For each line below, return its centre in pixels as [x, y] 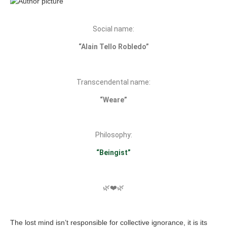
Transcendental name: [113, 82]
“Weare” [113, 100]
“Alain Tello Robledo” [113, 46]
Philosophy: [113, 135]
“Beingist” [113, 152]
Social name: [113, 29]
